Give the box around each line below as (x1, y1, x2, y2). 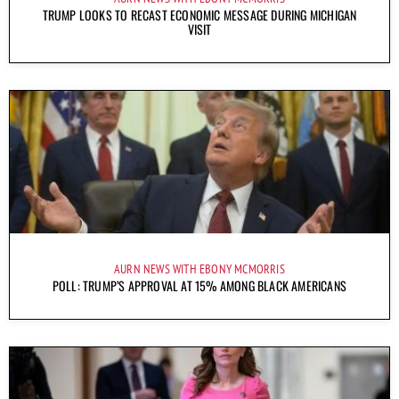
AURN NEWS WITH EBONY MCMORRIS (114, 260, 285, 277)
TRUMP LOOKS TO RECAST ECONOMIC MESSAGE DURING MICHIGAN (42, 4, 357, 24)
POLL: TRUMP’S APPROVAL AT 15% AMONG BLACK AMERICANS (52, 275, 347, 295)
